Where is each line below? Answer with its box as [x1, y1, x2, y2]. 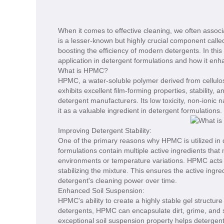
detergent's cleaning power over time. [58, 176, 177, 185]
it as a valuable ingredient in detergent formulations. [58, 106, 222, 115]
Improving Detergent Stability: [58, 126, 151, 135]
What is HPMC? [58, 66, 108, 75]
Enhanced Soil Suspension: [58, 186, 144, 195]
